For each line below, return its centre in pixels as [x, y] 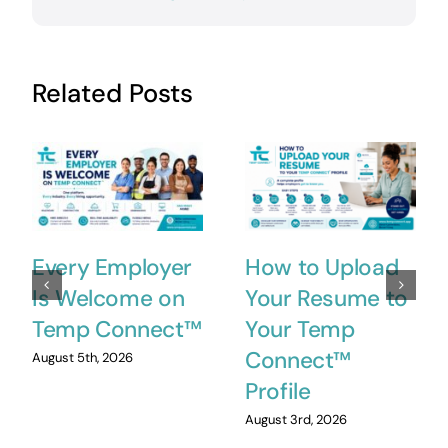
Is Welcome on [108, 298]
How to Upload [321, 267]
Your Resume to [326, 298]
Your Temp [299, 329]
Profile [277, 391]
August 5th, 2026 [82, 357]
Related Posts [112, 93]
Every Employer [111, 267]
